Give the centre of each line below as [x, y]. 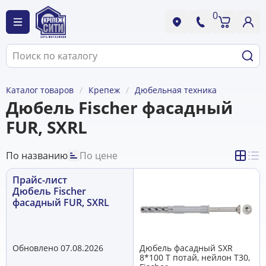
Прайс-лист [40, 180]
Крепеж [104, 90]
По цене [99, 155]
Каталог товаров [40, 90]
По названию [37, 155]
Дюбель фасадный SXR [186, 248]
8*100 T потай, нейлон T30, [195, 257]
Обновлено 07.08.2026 [58, 248]
